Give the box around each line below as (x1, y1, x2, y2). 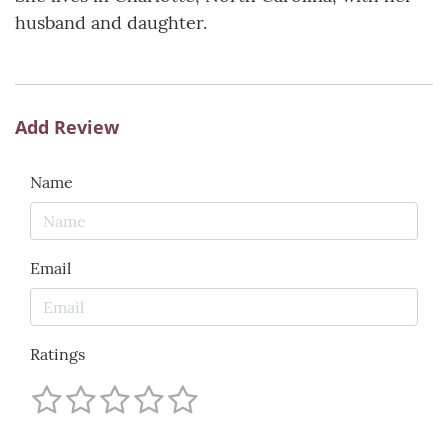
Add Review (15, 115, 119, 140)
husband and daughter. (15, 11, 207, 35)
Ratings (30, 344, 85, 365)
